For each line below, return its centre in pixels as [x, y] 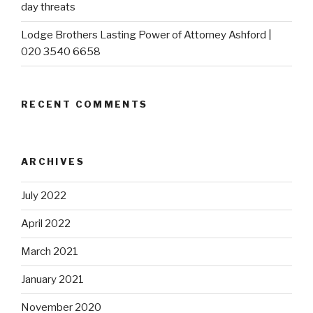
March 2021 [50, 252]
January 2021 [52, 280]
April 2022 [46, 224]
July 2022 [44, 196]
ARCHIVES [53, 162]
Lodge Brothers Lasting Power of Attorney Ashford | [146, 35]
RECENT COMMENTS [85, 104]
